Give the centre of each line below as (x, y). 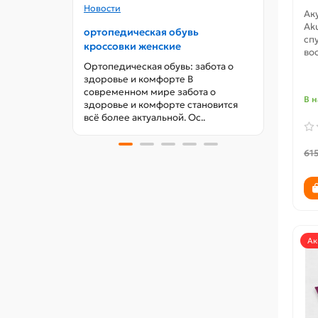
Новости (102, 9)
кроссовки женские (132, 46)
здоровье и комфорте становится (161, 105)
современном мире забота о (150, 92)
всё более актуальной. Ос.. (144, 118)
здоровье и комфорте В (138, 79)
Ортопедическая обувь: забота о (159, 67)
